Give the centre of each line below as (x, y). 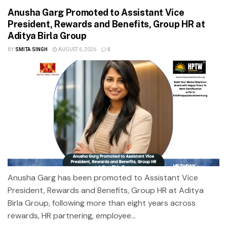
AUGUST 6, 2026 (77, 49)
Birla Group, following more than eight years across (102, 203)
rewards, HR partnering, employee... (72, 215)
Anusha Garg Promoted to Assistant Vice (96, 12)
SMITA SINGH (31, 49)
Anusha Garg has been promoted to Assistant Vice (103, 177)
